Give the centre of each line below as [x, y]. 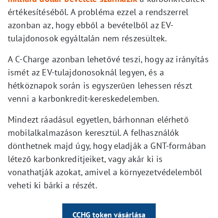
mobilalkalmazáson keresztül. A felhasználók [93, 133]
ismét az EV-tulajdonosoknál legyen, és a [86, 73]
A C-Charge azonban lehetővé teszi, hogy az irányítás [108, 59]
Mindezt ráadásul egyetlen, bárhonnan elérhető [98, 120]
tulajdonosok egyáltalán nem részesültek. [87, 38]
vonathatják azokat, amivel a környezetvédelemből [105, 172]
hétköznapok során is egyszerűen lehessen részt [100, 86]
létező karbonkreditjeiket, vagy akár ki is [85, 159]
